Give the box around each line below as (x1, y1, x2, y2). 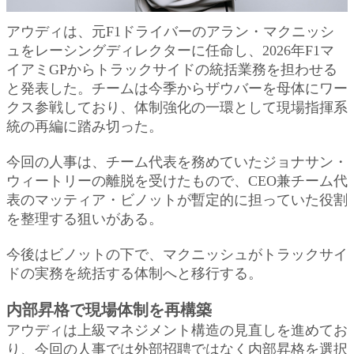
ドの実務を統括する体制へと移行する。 (6, 265, 262, 281)
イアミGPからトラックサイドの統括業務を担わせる (6, 61, 337, 77)
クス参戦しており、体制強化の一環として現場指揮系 (6, 99, 348, 115)
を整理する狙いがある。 (6, 210, 163, 227)
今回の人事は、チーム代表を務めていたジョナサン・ (6, 153, 348, 170)
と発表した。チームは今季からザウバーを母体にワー (6, 80, 348, 96)
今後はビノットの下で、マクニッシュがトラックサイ (6, 246, 348, 262)
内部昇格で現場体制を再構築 (6, 300, 212, 318)
